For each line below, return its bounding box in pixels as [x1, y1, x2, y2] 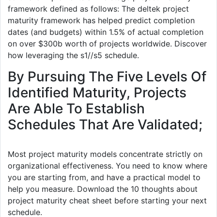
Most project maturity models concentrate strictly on [8, 149, 202, 159]
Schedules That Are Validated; [8, 116, 202, 133]
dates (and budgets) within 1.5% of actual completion [8, 27, 203, 37]
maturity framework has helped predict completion [8, 15, 195, 26]
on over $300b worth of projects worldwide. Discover [8, 39, 207, 49]
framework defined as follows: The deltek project [8, 4, 189, 14]
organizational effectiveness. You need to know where [8, 161, 207, 171]
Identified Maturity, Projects [8, 84, 186, 101]
